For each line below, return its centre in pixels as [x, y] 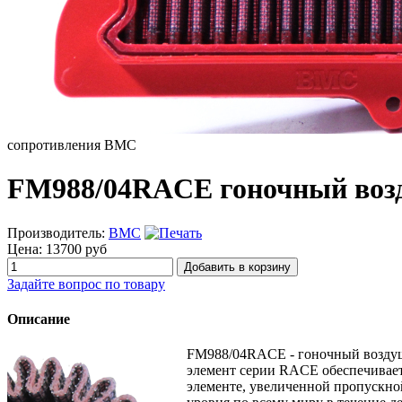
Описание [39, 319]
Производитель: [58, 232]
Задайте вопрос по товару [86, 284]
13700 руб [76, 249]
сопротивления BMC [72, 145]
